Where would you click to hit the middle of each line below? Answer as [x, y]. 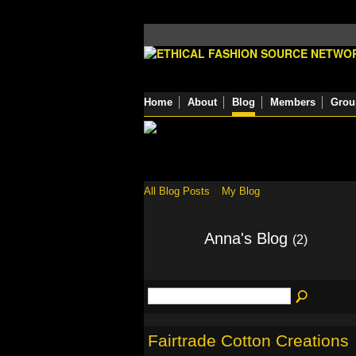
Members [293, 102]
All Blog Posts [177, 191]
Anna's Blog [248, 238]
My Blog [241, 191]
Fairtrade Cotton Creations [248, 340]
